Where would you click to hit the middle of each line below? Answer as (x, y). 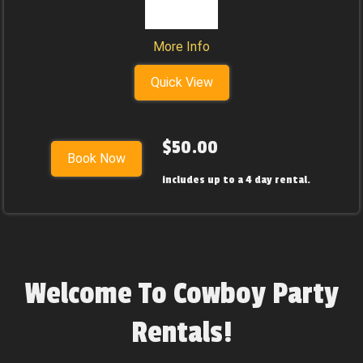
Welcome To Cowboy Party (181, 294)
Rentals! (181, 333)
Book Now (96, 158)
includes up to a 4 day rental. (237, 179)
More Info (181, 47)
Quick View (181, 82)
